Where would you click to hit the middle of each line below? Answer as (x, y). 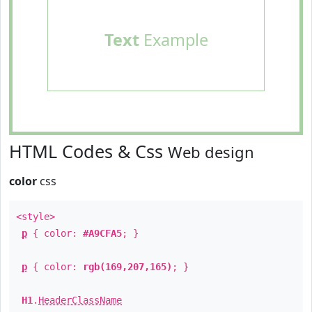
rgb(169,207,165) (127, 267)
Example (173, 40)
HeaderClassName (80, 300)
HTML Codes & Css (88, 151)
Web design (211, 152)
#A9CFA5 (102, 233)
